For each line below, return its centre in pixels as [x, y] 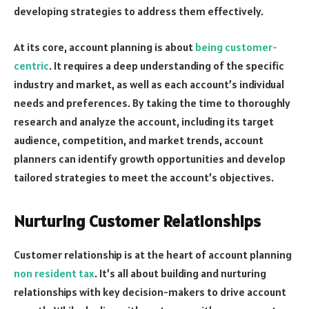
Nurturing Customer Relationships [137, 221]
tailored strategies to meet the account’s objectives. [144, 177]
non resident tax [54, 273]
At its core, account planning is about [104, 47]
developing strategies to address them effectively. [139, 11]
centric [31, 65]
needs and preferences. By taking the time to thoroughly [152, 102]
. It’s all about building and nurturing [180, 273]
